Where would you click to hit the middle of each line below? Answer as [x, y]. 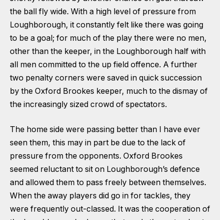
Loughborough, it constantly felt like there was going [107, 25]
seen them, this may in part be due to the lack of [98, 143]
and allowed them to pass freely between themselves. [108, 183]
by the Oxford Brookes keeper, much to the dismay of [109, 91]
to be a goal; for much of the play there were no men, [108, 38]
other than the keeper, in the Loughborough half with [108, 51]
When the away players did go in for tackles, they [100, 196]
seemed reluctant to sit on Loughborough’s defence [105, 169]
